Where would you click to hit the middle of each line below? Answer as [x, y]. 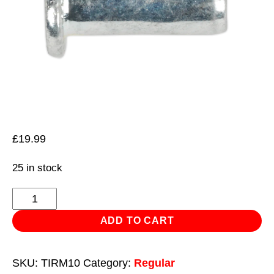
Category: [109, 263]
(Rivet [26, 233]
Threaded [35, 196]
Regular [154, 263]
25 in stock [37, 168]
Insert [25, 214]
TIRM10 [61, 263]
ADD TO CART [137, 220]
